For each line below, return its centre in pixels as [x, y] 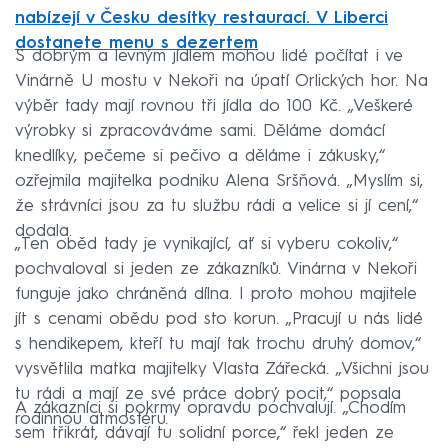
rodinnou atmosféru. [91, 419]
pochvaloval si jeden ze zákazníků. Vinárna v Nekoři [216, 269]
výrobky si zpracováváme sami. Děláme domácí [200, 131]
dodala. [43, 231]
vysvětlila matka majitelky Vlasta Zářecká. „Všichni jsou [222, 369]
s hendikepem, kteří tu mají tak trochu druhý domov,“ [218, 344]
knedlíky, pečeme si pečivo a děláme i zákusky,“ [200, 156]
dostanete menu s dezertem [136, 43]
